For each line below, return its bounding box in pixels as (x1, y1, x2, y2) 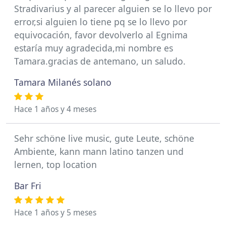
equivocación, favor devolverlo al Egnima (14, 28, 188, 41)
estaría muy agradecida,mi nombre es (14, 41, 173, 54)
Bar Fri (14, 179, 41, 192)
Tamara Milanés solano (14, 76, 111, 88)
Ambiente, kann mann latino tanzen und (14, 145, 184, 157)
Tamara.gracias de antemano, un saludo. (14, 54, 186, 67)
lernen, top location (14, 158, 97, 171)
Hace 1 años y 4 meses (14, 103, 96, 115)
